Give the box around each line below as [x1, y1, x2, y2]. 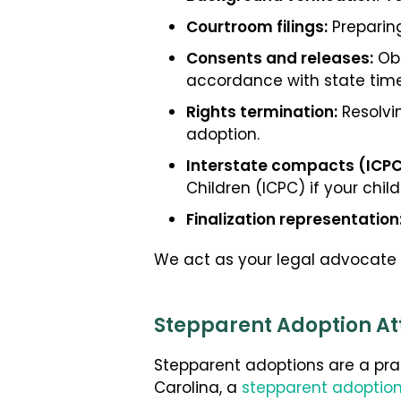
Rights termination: [186, 100, 337, 126]
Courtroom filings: [186, 15, 328, 41]
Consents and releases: [186, 47, 373, 73]
